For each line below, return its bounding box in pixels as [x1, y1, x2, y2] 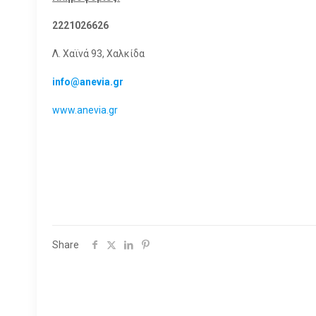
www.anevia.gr [52, 104, 119, 116]
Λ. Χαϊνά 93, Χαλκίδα [52, 48, 145, 59]
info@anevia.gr [52, 76, 124, 87]
